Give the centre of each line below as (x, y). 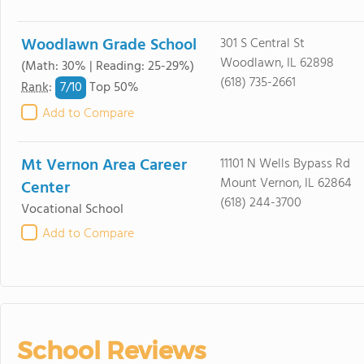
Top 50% (113, 88)
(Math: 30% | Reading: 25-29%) (108, 67)
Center (45, 188)
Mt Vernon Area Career (104, 166)
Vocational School (72, 210)
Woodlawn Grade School (109, 45)
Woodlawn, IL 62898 (277, 63)
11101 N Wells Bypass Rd (285, 164)
